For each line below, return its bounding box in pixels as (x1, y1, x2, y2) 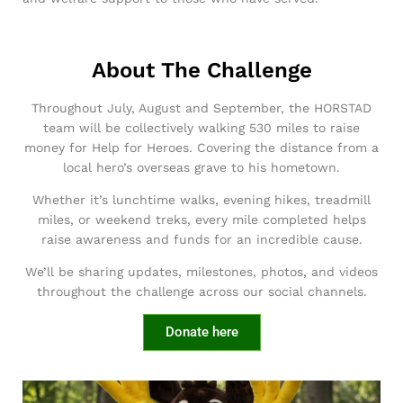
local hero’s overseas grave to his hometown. (63, 159, 340, 175)
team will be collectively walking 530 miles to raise (43, 120, 360, 135)
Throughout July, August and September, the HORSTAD (31, 100, 372, 115)
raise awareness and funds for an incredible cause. (40, 231, 363, 246)
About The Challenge (91, 57, 312, 83)
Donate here (165, 323, 238, 340)
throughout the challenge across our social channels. (36, 283, 367, 299)
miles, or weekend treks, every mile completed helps (37, 211, 366, 227)
